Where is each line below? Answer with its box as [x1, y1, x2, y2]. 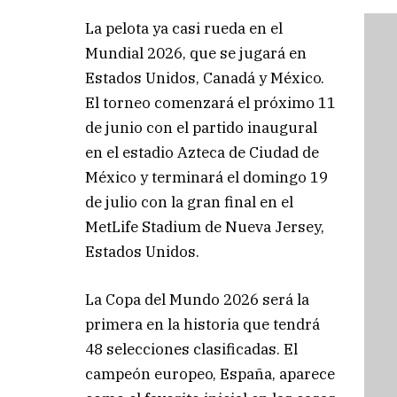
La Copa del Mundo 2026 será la [85, 290, 310, 310]
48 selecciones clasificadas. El [85, 339, 299, 360]
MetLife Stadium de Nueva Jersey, [85, 217, 325, 237]
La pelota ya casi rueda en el [85, 19, 284, 39]
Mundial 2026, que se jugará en [85, 43, 307, 64]
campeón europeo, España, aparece [85, 364, 336, 385]
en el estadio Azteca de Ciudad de [85, 143, 320, 163]
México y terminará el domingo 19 [85, 167, 329, 188]
